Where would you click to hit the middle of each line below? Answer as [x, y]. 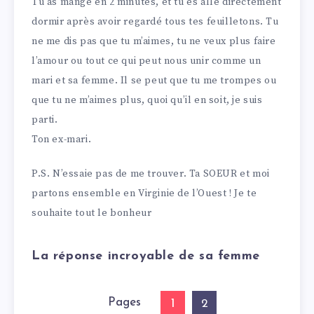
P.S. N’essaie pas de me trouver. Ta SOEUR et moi [151, 174]
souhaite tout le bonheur [92, 213]
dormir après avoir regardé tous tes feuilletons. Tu [155, 22]
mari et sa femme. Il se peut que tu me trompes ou [154, 81]
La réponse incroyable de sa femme [146, 256]
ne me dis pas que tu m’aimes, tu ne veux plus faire [154, 42]
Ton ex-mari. [62, 140]
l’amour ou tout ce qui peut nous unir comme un [146, 61]
